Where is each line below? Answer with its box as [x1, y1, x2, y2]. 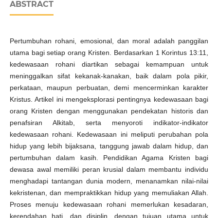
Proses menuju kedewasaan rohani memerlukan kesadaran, [9, 200, 209, 209]
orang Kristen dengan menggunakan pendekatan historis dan [9, 107, 209, 115]
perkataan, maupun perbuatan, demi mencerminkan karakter [9, 84, 209, 92]
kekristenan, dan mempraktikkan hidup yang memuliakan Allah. [9, 189, 209, 197]
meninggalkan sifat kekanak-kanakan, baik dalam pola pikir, [9, 72, 209, 80]
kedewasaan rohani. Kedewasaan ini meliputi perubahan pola [9, 130, 209, 139]
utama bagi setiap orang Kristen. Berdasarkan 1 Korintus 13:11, [9, 49, 209, 57]
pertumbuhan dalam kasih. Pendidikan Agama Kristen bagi [9, 154, 209, 162]
